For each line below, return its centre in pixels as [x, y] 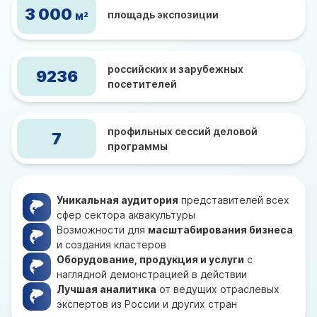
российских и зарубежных [175, 69]
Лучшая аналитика [106, 289]
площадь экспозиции [163, 14]
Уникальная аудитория [117, 200]
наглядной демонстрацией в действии [152, 274]
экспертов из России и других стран [147, 304]
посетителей [142, 84]
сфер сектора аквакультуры [126, 215]
